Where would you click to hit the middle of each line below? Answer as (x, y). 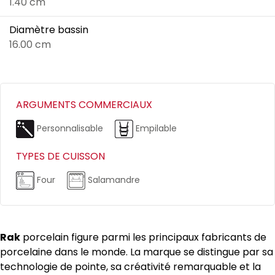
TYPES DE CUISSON (60, 157)
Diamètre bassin (49, 30)
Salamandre (113, 180)
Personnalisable (70, 128)
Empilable (155, 128)
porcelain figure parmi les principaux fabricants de (143, 238)
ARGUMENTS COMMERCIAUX (84, 105)
